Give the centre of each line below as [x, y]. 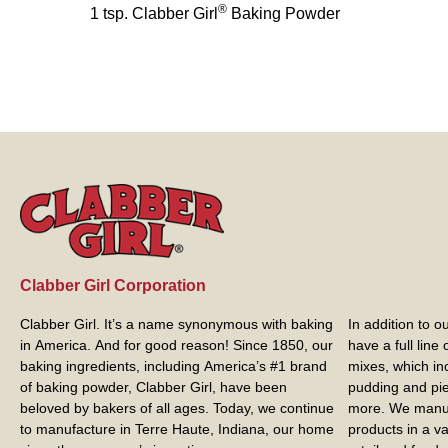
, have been [249, 387]
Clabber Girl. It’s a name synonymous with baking [176, 324]
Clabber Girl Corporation [113, 286]
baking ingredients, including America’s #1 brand [173, 366]
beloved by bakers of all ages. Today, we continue [177, 408]
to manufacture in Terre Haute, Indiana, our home [177, 429]
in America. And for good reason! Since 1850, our [176, 345]
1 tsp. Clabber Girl [154, 13]
